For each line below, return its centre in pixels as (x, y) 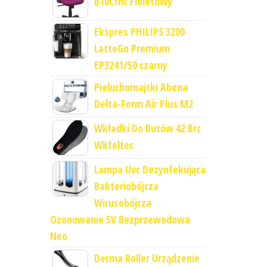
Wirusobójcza (122, 203)
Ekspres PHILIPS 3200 (139, 32)
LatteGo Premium (132, 49)
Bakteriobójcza (126, 186)
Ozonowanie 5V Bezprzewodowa (120, 220)
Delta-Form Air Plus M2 (143, 104)
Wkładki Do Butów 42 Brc (147, 128)
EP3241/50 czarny (131, 65)
